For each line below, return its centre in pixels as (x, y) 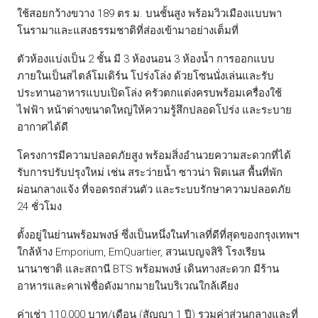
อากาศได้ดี (43, 127)
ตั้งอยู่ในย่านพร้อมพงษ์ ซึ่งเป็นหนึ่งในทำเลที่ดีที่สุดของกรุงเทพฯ (158, 235)
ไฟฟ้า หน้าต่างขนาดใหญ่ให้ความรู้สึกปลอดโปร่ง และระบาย (154, 110)
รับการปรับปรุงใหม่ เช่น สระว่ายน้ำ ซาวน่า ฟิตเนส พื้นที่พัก (150, 172)
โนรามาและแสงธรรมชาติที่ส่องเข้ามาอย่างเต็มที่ (128, 30)
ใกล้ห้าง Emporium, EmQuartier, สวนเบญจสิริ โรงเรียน (141, 252)
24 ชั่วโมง (39, 206)
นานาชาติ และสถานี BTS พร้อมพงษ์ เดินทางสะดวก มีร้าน (148, 269)
